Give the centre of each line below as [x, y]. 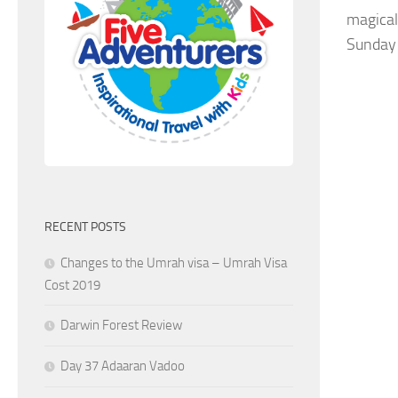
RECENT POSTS [85, 227]
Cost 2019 [72, 285]
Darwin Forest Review [121, 325]
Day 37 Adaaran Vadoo [123, 366]
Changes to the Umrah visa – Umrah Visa [174, 263]
